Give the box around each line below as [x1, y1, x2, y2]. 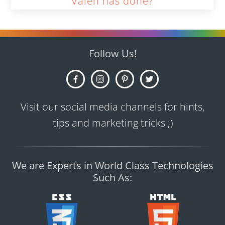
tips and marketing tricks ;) [52, 116, 173, 130]
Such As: [93, 171, 132, 185]
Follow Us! [88, 47, 137, 60]
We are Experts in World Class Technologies [12, 159, 213, 173]
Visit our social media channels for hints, [21, 100, 204, 114]
